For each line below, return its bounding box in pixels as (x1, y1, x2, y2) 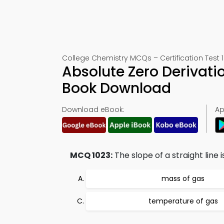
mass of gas (161, 173, 204, 183)
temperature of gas (148, 196, 218, 206)
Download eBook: (62, 104, 124, 114)
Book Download (62, 78, 171, 98)
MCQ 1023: (70, 149, 112, 161)
